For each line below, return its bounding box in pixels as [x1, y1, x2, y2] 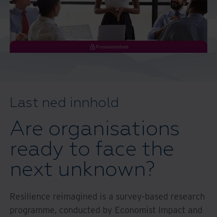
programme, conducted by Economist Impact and [10, 204, 202, 216]
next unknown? [10, 156, 155, 182]
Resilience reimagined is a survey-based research [10, 190, 205, 202]
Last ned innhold [10, 94, 119, 111]
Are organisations [10, 116, 180, 141]
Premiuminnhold [95, 44, 128, 49]
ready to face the [10, 136, 174, 162]
